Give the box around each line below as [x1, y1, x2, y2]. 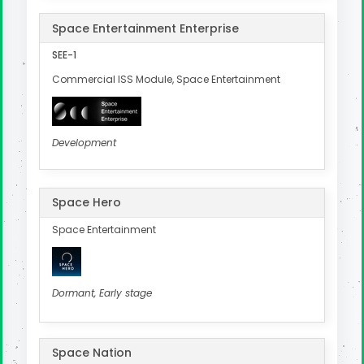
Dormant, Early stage [52, 285, 152, 300]
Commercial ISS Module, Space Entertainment [52, 71, 280, 86]
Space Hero [52, 194, 121, 211]
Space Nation [52, 344, 132, 362]
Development [52, 135, 116, 149]
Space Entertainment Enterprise [52, 19, 239, 37]
